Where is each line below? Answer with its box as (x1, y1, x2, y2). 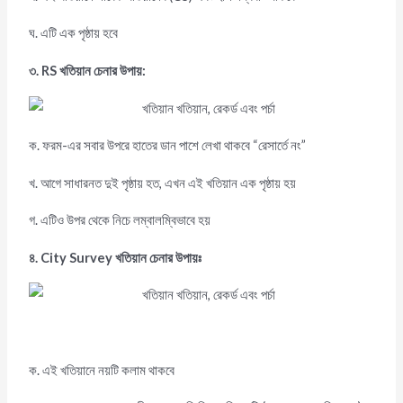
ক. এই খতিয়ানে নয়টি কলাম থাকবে (29, 362, 175, 378)
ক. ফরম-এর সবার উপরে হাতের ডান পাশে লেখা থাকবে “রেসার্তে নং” (29, 138, 307, 154)
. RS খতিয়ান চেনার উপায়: (36, 63, 147, 79)
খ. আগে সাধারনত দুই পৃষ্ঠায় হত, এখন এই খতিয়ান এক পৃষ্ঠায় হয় (29, 175, 297, 191)
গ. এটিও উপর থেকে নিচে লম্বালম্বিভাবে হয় (29, 212, 211, 228)
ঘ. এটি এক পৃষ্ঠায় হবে (29, 25, 119, 41)
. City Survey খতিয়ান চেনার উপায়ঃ (35, 249, 202, 265)
